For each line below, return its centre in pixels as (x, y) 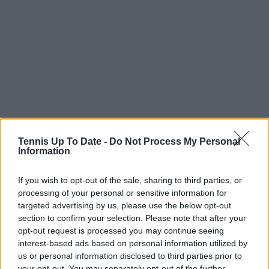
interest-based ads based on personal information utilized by (133, 243)
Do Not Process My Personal (175, 141)
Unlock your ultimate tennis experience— (152, 251)
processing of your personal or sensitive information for (122, 193)
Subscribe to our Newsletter (137, 235)
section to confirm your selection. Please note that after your (132, 218)
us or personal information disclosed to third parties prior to (130, 256)
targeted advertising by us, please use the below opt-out (125, 205)
